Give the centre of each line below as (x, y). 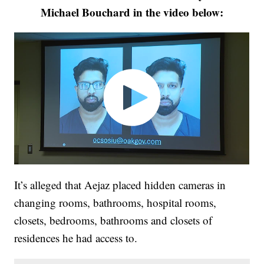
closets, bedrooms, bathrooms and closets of (113, 220)
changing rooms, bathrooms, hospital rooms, (115, 202)
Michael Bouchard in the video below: (132, 12)
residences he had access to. (76, 237)
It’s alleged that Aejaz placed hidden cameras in (120, 184)
